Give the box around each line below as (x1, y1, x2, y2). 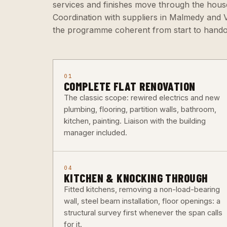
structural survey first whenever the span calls (63, 208, 222, 218)
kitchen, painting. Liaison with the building (63, 117, 206, 126)
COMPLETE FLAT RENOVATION (63, 79, 196, 94)
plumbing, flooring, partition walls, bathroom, (63, 105, 216, 115)
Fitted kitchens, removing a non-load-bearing (63, 185, 220, 195)
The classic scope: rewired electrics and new (63, 93, 220, 103)
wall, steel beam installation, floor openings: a (63, 197, 220, 206)
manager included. (63, 128, 127, 138)
